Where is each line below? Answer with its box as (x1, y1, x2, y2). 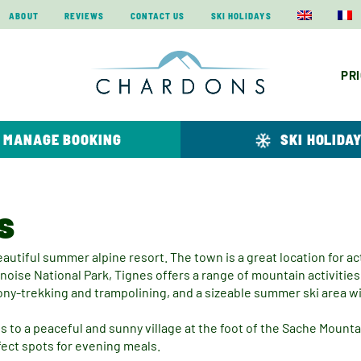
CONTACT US (130, 10, 185, 21)
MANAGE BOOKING (3, 131, 122, 148)
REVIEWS (64, 10, 105, 21)
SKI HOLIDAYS (210, 10, 272, 21)
